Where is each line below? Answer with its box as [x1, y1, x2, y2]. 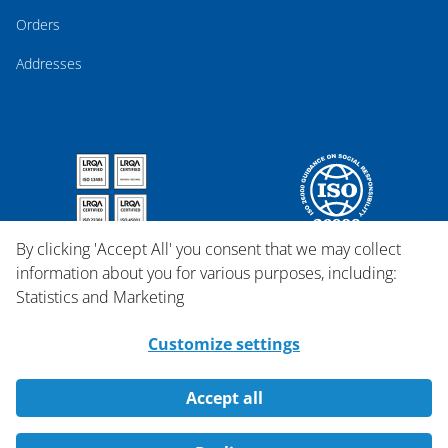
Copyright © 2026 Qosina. [143, 426, 305, 446]
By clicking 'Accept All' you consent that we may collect [16, 237, 401, 260]
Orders [16, 14, 60, 34]
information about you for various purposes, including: [16, 261, 397, 284]
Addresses [16, 53, 82, 73]
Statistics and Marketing [16, 285, 184, 308]
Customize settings [148, 332, 300, 355]
